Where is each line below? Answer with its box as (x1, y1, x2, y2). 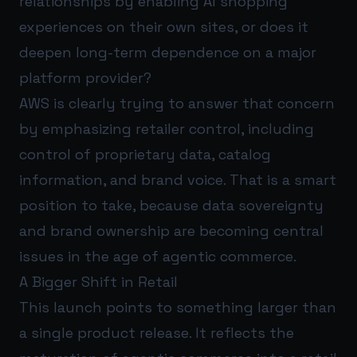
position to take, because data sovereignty (19, 195, 324, 214)
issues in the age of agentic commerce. (19, 246, 296, 265)
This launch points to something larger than (19, 297, 336, 316)
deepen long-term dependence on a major (19, 42, 316, 61)
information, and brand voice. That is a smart (19, 170, 336, 189)
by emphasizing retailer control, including (19, 119, 314, 138)
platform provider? (19, 68, 151, 87)
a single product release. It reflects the (19, 323, 294, 342)
